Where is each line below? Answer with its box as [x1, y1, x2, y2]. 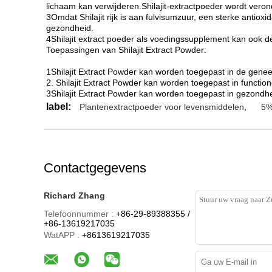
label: [46, 101, 71, 112]
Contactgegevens [44, 160, 146, 175]
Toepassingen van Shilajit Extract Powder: [46, 45, 206, 55]
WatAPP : [44, 230, 80, 240]
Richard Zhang [44, 191, 105, 200]
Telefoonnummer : [44, 209, 114, 219]
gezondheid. [46, 23, 93, 33]
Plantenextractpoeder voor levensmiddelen [80, 102, 244, 112]
